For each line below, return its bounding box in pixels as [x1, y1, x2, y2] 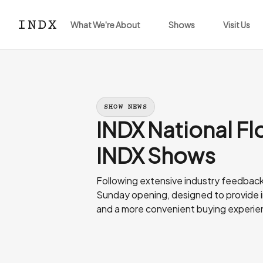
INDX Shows [96, 142, 215, 168]
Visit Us [223, 19, 250, 30]
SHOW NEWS [104, 103, 147, 110]
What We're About [70, 19, 140, 30]
